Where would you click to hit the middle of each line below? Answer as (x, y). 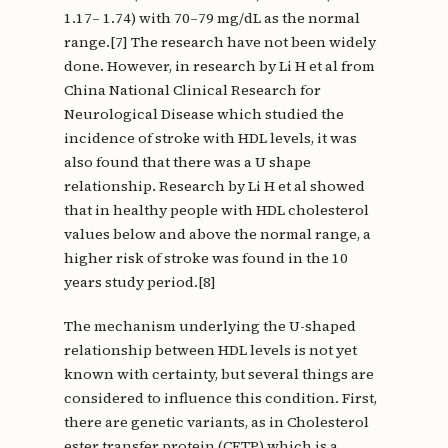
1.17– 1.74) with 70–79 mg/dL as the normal (211, 18)
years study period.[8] (139, 282)
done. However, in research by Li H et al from (219, 66)
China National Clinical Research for (192, 90)
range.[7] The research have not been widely (219, 42)
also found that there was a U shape (187, 162)
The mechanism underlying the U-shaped (209, 326)
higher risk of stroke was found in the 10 (205, 258)
